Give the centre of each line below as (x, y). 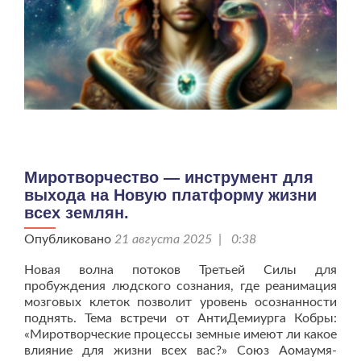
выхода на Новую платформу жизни (170, 195)
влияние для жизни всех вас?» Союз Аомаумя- (180, 350)
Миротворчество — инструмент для (169, 177)
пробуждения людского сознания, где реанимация (180, 286)
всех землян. (77, 212)
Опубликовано (69, 239)
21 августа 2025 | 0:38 (185, 239)
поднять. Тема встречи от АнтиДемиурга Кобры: (180, 318)
